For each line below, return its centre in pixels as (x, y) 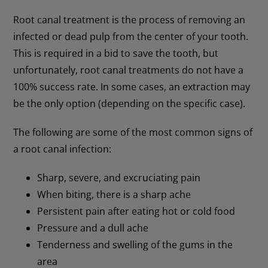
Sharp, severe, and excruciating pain (119, 178)
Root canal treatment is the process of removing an (130, 20)
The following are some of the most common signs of (133, 133)
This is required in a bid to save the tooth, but (116, 54)
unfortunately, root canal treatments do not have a (129, 70)
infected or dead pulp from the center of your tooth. (131, 37)
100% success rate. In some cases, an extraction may (132, 87)
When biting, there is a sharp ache (114, 195)
